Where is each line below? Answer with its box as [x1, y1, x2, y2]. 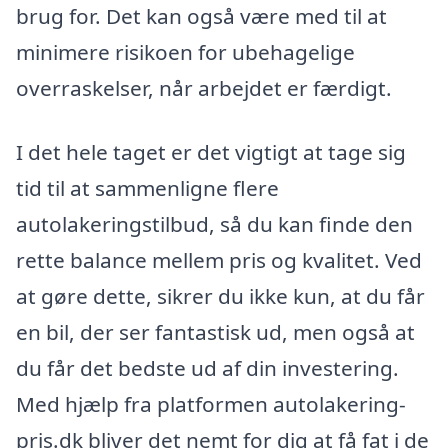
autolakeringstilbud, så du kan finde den [16, 210, 413, 239]
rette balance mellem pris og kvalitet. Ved [16, 246, 422, 275]
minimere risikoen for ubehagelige [16, 38, 355, 67]
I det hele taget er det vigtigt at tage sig [16, 138, 406, 167]
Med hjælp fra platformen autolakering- [16, 390, 406, 419]
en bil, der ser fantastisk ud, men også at [16, 318, 415, 347]
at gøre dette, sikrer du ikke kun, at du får [16, 282, 425, 311]
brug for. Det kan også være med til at [16, 2, 387, 31]
